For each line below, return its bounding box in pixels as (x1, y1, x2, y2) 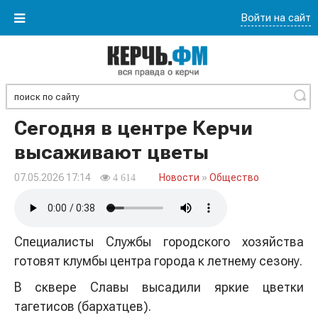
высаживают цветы (14, 141, 209, 164)
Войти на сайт (241, 11, 311, 24)
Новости (159, 172, 199, 183)
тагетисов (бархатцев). (14, 299, 154, 314)
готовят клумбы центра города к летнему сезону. (14, 253, 302, 268)
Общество (209, 172, 259, 183)
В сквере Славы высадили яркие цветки (14, 280, 304, 295)
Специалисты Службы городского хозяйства (14, 234, 304, 249)
